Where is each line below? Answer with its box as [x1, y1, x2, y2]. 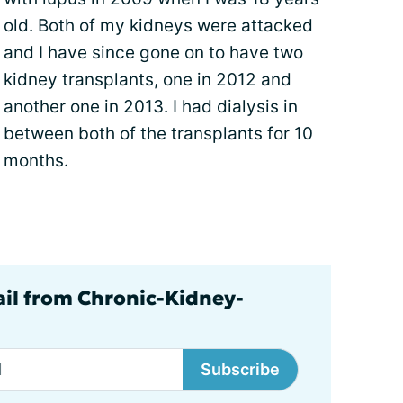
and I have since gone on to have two [4, 42, 303, 63]
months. [4, 150, 68, 171]
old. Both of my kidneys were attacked [4, 15, 313, 36]
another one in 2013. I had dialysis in [4, 96, 298, 117]
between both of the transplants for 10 [4, 123, 313, 144]
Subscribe [201, 359, 280, 379]
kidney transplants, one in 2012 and [4, 69, 291, 90]
